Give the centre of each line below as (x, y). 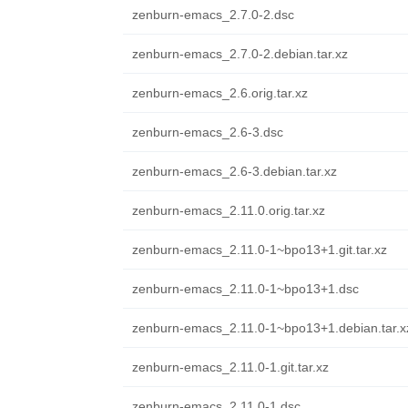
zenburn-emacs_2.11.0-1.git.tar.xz (230, 367)
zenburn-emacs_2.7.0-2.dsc (213, 15)
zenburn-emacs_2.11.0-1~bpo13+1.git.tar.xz (259, 250)
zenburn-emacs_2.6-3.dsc (207, 132)
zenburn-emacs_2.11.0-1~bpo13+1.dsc (245, 289)
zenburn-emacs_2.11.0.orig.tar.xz (228, 210)
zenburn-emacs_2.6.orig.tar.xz (219, 93)
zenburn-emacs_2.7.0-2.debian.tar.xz (240, 54)
